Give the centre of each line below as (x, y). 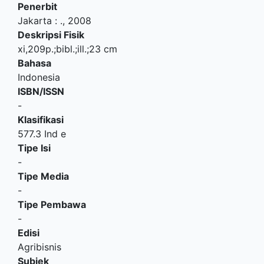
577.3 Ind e (42, 134)
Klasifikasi (41, 120)
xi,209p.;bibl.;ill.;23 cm (67, 49)
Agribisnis (39, 247)
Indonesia (39, 77)
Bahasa (34, 63)
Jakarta (35, 21)
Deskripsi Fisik (51, 35)
